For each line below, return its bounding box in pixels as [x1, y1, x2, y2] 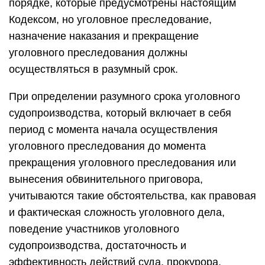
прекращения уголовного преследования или [9, 157, 236, 169]
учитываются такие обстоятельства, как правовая [9, 190, 256, 202]
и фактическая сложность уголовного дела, [9, 206, 225, 218]
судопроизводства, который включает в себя [9, 107, 231, 119]
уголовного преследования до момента [9, 140, 206, 152]
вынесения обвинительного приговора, [9, 173, 203, 185]
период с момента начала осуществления [9, 124, 218, 135]
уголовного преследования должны [9, 47, 188, 59]
